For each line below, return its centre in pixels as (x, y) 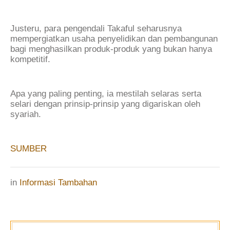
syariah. (26, 114)
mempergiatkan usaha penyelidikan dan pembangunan (114, 39)
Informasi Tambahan (58, 183)
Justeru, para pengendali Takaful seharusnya (96, 28)
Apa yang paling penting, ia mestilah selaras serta (106, 94)
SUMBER (28, 149)
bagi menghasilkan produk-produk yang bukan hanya (111, 49)
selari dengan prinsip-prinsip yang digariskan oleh (105, 104)
